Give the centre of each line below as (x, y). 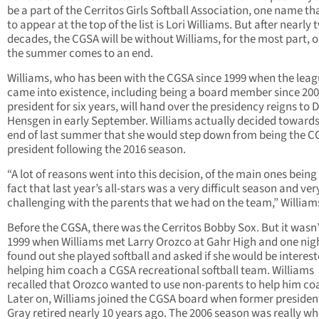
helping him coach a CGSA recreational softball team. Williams (161, 271)
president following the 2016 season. (96, 150)
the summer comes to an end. (80, 54)
